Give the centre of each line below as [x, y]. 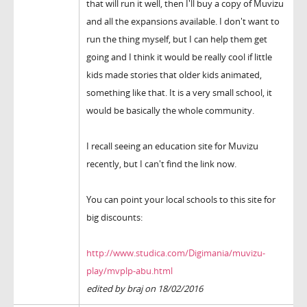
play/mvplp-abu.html [130, 271]
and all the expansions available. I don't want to [183, 22]
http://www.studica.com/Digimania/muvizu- [176, 253]
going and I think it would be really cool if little [179, 57]
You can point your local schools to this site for [181, 200]
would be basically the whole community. [170, 111]
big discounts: [114, 218]
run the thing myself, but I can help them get [177, 39]
